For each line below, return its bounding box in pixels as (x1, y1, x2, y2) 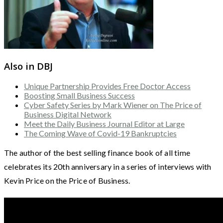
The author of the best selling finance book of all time (4, 148, 191, 158)
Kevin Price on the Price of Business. (4, 176, 130, 186)
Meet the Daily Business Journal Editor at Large (24, 119, 185, 129)
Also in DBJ (4, 59, 53, 72)
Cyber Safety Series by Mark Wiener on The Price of (24, 100, 202, 110)
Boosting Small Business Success (24, 91, 135, 101)
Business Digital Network (24, 110, 111, 119)
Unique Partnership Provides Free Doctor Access (24, 81, 191, 91)
